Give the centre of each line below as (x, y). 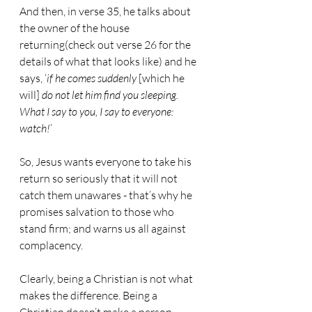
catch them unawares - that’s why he (107, 195)
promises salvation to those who (98, 212)
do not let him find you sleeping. (111, 95)
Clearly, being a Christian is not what (107, 279)
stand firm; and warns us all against (104, 228)
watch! (35, 128)
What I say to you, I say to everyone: (97, 111)
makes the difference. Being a (89, 295)
